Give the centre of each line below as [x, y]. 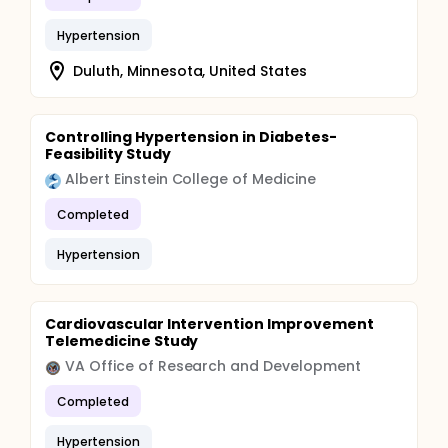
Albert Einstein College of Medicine [190, 179]
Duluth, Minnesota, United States [190, 70]
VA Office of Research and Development [213, 366]
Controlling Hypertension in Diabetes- [191, 137]
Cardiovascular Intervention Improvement [209, 324]
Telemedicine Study [122, 341]
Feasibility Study [108, 154]
